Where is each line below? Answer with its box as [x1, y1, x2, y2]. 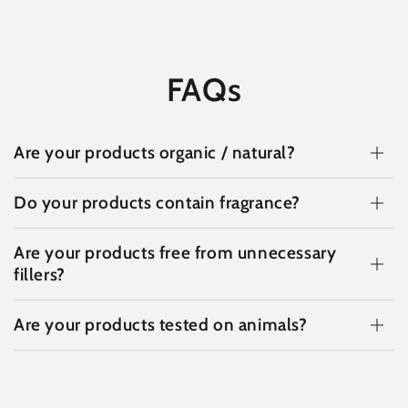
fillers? [14, 263, 66, 285]
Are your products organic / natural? [14, 141, 296, 163]
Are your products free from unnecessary [14, 241, 337, 263]
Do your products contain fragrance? [14, 191, 301, 213]
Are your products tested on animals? [14, 313, 308, 335]
